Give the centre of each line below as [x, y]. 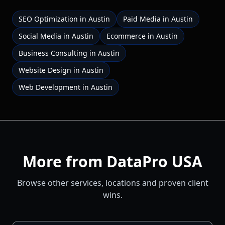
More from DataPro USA [113, 161]
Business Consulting [53, 53]
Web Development [49, 87]
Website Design [45, 70]
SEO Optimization [48, 19]
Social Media [40, 36]
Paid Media [142, 19]
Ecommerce [126, 36]
